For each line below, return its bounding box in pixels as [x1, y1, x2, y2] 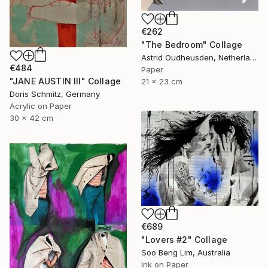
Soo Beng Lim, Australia [141, 247, 230, 257]
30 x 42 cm [10, 113, 53, 123]
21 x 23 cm [141, 77, 182, 87]
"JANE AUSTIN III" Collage [10, 76, 121, 87]
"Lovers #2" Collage [141, 234, 228, 245]
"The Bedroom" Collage [141, 39, 243, 50]
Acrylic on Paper [10, 101, 72, 111]
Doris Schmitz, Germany [10, 89, 100, 99]
